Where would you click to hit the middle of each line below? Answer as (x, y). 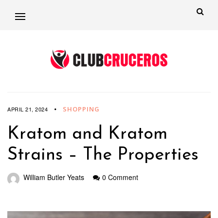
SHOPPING (81, 109)
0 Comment (120, 177)
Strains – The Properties (103, 155)
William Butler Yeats (54, 177)
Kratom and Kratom (87, 135)
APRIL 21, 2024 (27, 109)
